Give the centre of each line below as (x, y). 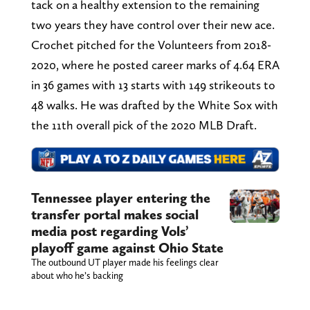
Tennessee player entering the (120, 198)
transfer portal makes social (115, 215)
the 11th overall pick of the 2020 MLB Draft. (144, 125)
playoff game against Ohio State (127, 248)
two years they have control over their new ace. (154, 24)
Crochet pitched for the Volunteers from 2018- (151, 44)
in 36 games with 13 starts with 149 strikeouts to (153, 84)
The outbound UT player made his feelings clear (125, 263)
